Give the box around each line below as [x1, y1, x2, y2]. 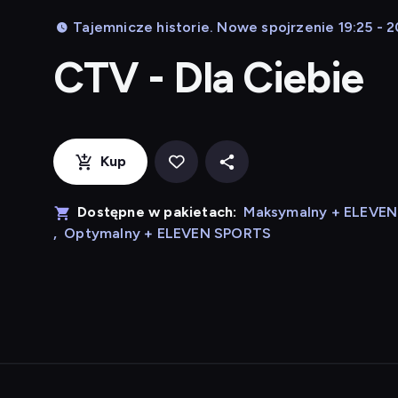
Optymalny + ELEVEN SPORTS [64, 225, 272, 242]
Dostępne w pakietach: [77, 203, 237, 220]
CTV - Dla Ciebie [53, 52, 364, 103]
